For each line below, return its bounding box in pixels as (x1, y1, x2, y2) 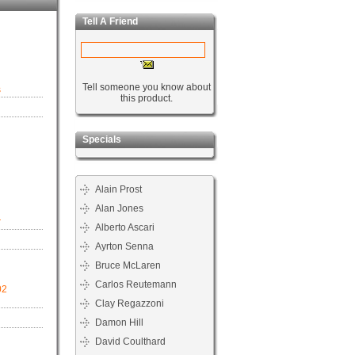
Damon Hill (95, 317, 143, 328)
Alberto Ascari (95, 222, 155, 233)
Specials (75, 134, 121, 145)
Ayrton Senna (95, 241, 154, 252)
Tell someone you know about (82, 82, 211, 93)
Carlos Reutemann (95, 279, 177, 290)
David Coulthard (95, 336, 166, 347)
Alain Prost (95, 184, 142, 195)
